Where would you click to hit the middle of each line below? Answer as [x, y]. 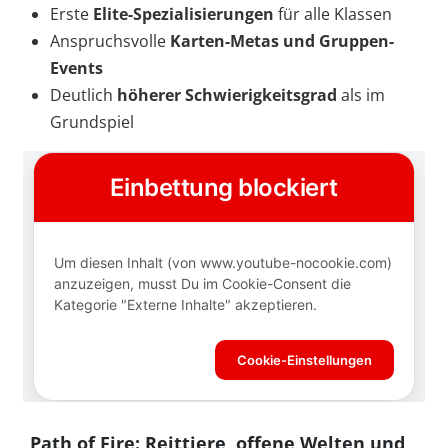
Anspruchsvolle [110, 41]
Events [76, 68]
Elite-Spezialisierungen [183, 14]
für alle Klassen [333, 14]
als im [361, 95]
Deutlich [83, 95]
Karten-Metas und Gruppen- [282, 41]
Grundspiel [92, 122]
